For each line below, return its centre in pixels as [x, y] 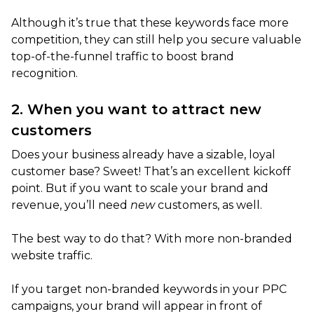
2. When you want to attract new [136, 109]
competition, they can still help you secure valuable [156, 39]
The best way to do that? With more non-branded [152, 238]
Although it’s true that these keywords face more [150, 22]
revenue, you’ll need [71, 205]
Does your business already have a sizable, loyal [143, 154]
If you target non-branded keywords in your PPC [149, 289]
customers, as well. [209, 205]
